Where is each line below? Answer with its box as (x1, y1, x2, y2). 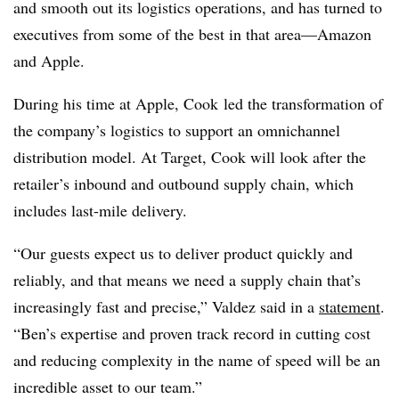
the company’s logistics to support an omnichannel (13, 119, 340, 141)
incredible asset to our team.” (13, 376, 202, 397)
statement (319, 296, 380, 317)
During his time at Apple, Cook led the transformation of (13, 93, 383, 114)
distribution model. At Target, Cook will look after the (13, 146, 366, 167)
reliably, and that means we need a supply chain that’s (13, 269, 361, 290)
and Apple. (13, 50, 85, 71)
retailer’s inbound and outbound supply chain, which (13, 173, 354, 194)
